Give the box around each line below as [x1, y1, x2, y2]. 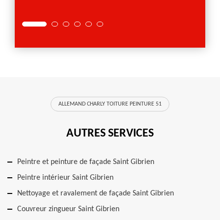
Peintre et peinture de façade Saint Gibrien [17, 158, 154, 166]
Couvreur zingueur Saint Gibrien [17, 205, 119, 213]
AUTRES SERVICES [66, 128, 154, 139]
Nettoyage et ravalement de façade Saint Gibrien [17, 190, 174, 197]
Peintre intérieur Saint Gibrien [17, 174, 113, 182]
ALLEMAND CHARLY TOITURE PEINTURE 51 [58, 101, 162, 107]
